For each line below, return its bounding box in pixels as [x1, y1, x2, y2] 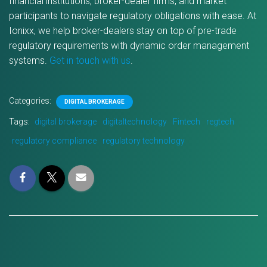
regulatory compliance [12, 136, 97, 145]
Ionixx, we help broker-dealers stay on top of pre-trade [9, 25, 237, 36]
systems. [9, 55, 49, 66]
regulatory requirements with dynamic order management [9, 40, 249, 51]
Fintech [173, 117, 200, 126]
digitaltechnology [103, 117, 167, 126]
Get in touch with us [49, 55, 131, 66]
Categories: [9, 96, 53, 105]
